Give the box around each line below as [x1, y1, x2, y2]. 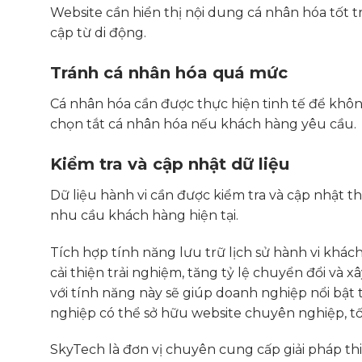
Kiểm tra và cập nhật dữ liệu [50, 154, 289, 174]
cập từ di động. [50, 25, 146, 41]
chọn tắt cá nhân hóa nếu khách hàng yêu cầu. [50, 116, 356, 132]
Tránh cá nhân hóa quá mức [50, 62, 288, 82]
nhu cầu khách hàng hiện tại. [50, 207, 238, 223]
